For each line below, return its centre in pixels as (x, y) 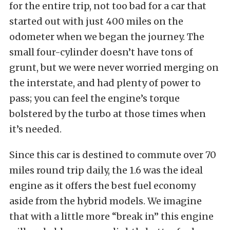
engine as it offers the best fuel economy (102, 186)
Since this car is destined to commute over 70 (113, 155)
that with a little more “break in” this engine (111, 216)
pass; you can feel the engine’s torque (94, 98)
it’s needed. (35, 129)
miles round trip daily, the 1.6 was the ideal (106, 170)
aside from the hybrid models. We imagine (106, 201)
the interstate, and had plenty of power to (105, 83)
